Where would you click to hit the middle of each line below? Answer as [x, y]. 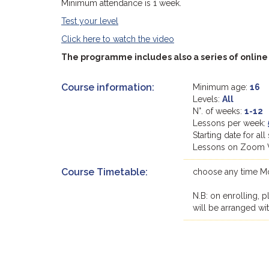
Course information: [108, 87]
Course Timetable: [104, 172]
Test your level [90, 21]
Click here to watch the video [118, 39]
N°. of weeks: [219, 111]
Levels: [208, 99]
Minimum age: [222, 87]
